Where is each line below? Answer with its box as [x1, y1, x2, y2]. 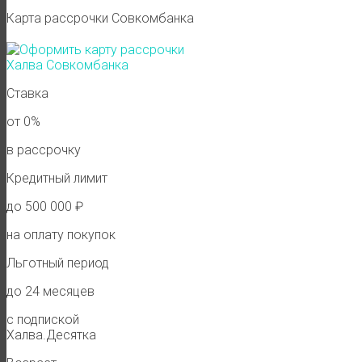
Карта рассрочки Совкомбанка [6, 10, 194, 26]
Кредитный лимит [6, 170, 107, 186]
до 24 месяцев [6, 283, 95, 299]
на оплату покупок [6, 226, 116, 242]
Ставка [6, 85, 48, 101]
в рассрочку [6, 141, 81, 158]
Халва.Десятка [6, 326, 96, 343]
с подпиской [6, 311, 79, 327]
